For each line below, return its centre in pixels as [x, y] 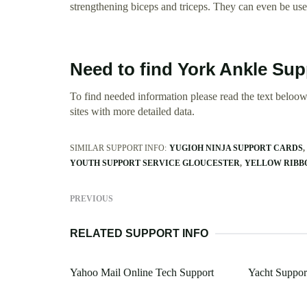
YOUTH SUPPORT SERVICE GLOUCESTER [155, 163]
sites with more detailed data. [132, 112]
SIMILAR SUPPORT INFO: [118, 148]
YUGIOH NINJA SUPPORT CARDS [236, 148]
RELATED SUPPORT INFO [139, 234]
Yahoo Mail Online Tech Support [142, 273]
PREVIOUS [91, 199]
